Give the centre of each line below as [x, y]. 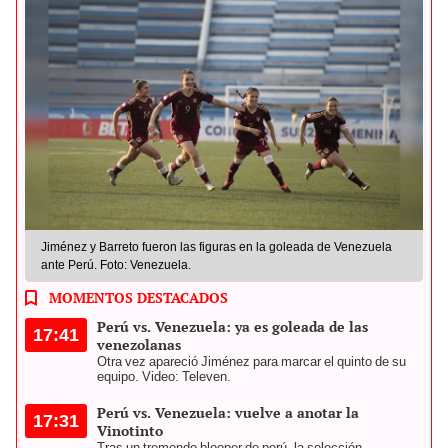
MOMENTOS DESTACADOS [138, 297]
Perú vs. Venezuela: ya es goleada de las [232, 326]
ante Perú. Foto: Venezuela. [116, 264]
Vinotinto [130, 430]
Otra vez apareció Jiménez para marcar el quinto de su [251, 361]
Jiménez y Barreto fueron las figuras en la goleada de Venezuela [216, 246]
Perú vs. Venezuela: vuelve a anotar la [228, 412]
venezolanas [139, 344]
